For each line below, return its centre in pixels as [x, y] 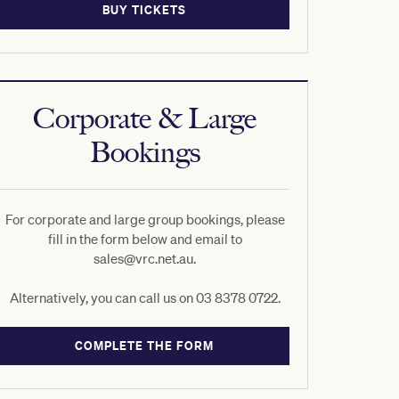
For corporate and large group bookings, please [145, 219]
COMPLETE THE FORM [145, 346]
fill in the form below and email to [145, 239]
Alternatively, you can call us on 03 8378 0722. [145, 297]
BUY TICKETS [145, 10]
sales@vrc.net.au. [145, 258]
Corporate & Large [145, 118]
